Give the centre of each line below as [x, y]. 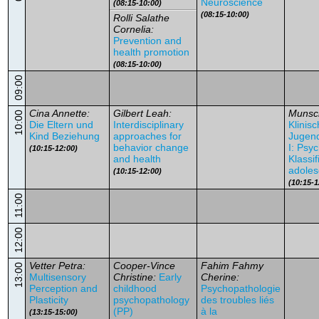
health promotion [151, 52]
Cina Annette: [59, 113]
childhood [135, 288]
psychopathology [151, 300]
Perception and [63, 288]
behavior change [151, 147]
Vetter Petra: [57, 266]
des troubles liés [237, 300]
